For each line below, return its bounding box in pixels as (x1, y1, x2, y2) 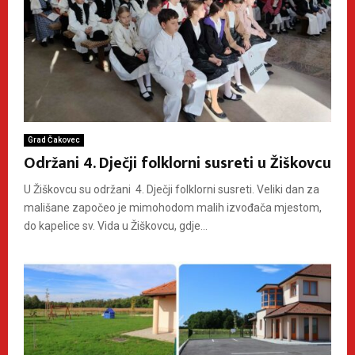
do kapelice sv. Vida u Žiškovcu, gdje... (24, 219, 208, 232)
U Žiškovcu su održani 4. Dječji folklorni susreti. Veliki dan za (24, 182, 319, 196)
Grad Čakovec (28, 135, 80, 144)
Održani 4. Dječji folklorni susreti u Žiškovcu (24, 149, 331, 177)
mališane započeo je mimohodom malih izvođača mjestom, (24, 200, 322, 214)
